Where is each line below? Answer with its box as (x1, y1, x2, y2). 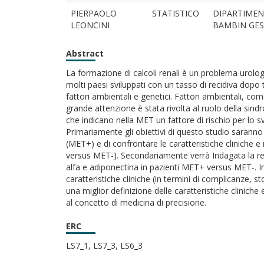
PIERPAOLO (71, 8, 117, 19)
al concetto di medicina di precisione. (66, 197, 206, 208)
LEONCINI (71, 19, 110, 31)
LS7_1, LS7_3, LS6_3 (66, 240, 143, 251)
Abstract (66, 48, 104, 59)
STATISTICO (152, 8, 199, 19)
